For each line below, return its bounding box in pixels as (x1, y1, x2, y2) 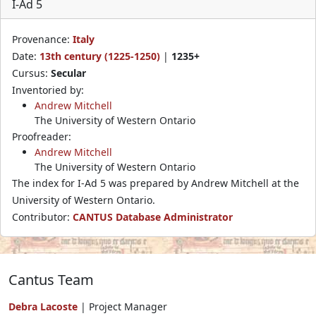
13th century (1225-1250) (39, 49, 160, 63)
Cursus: (12, 66, 51, 80)
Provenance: (12, 32, 73, 46)
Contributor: (12, 209, 73, 224)
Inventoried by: (12, 83, 84, 97)
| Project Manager (78, 299, 167, 313)
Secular (51, 66, 86, 80)
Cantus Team (8, 269, 94, 289)
